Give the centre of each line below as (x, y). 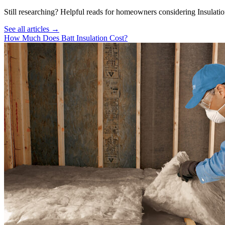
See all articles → (32, 29)
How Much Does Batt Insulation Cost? (66, 38)
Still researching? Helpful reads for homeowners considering (101, 12)
